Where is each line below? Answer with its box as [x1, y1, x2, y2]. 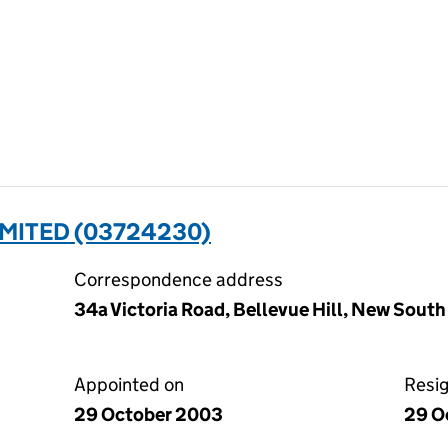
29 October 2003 [74, 403, 223, 426]
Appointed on [74, 373, 184, 396]
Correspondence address [74, 268, 283, 291]
